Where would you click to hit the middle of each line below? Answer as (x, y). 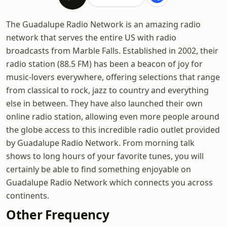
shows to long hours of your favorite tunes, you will (105, 156)
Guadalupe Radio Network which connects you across (109, 182)
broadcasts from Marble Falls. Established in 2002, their (112, 51)
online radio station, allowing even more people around (113, 117)
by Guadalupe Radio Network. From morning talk (100, 143)
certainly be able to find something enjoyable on (99, 169)
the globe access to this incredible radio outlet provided (113, 130)
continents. (28, 196)
